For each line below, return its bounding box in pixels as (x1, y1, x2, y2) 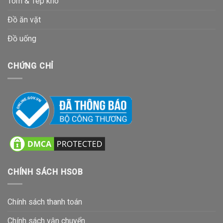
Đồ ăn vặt (7, 15, 41, 25)
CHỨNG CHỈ (7, 61, 54, 71)
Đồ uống (7, 34, 36, 44)
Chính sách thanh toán (7, 197, 82, 207)
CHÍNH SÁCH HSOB (7, 167, 83, 177)
